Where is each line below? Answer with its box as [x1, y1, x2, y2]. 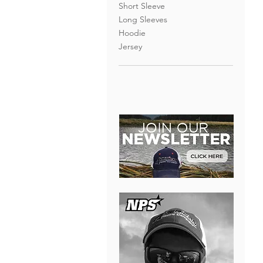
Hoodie [119, 28, 146, 38]
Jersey [119, 41, 142, 52]
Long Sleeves [119, 14, 167, 25]
